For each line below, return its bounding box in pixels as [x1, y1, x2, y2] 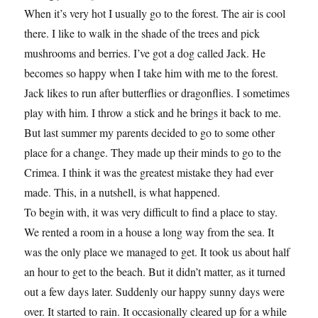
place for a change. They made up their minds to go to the [24, 144, 282, 160]
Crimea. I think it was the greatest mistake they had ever [24, 164, 274, 180]
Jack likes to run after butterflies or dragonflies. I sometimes [24, 84, 290, 100]
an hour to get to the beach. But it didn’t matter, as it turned [24, 263, 286, 279]
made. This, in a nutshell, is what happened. [24, 184, 221, 199]
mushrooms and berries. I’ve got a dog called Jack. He [24, 45, 266, 60]
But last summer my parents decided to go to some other [24, 124, 275, 140]
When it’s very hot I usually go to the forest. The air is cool [24, 5, 286, 21]
